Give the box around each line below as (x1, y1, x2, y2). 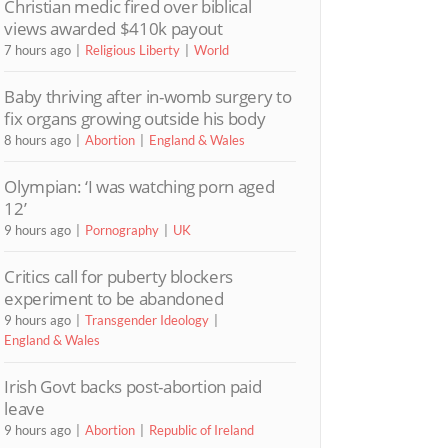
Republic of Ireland (149, 422, 255, 439)
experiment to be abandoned (4, 287, 224, 311)
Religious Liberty (85, 41, 181, 58)
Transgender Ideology (85, 312, 210, 329)
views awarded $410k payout (4, 16, 223, 40)
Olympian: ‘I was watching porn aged (4, 174, 275, 198)
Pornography (85, 221, 160, 238)
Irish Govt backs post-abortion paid (4, 375, 262, 399)
